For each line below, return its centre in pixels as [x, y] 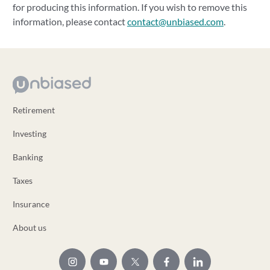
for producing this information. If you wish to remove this [130, 7]
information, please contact [70, 21]
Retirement [33, 110]
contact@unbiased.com [175, 21]
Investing [29, 133]
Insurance [31, 204]
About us [29, 228]
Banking [27, 157]
